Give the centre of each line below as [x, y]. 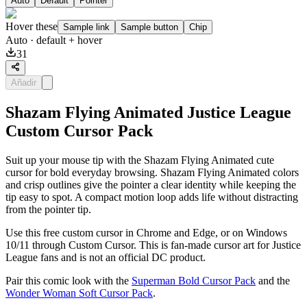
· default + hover [65, 40]
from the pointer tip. [48, 209]
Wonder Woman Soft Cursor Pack [79, 293]
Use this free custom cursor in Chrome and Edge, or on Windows [146, 232]
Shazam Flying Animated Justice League [148, 112]
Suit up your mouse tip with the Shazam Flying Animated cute [140, 160]
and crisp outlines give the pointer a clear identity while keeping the [151, 184]
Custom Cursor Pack [79, 131]
